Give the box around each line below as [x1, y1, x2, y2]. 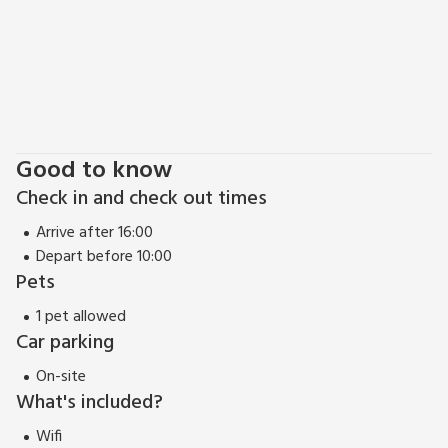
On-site [36, 364, 86, 391]
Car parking [16, 327, 114, 360]
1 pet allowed [36, 304, 126, 331]
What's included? [16, 387, 163, 420]
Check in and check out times [16, 183, 267, 216]
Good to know [16, 152, 172, 191]
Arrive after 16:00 [36, 220, 153, 247]
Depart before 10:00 [36, 244, 172, 271]
